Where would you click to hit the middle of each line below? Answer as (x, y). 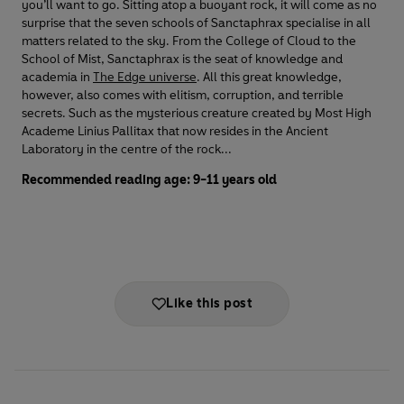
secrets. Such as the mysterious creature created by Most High (197, 113)
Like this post (209, 303)
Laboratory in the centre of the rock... (127, 149)
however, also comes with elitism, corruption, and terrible (183, 95)
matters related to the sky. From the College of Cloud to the (189, 41)
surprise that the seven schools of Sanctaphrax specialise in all (196, 23)
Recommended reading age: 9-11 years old (149, 179)
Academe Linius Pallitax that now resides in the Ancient (175, 131)
